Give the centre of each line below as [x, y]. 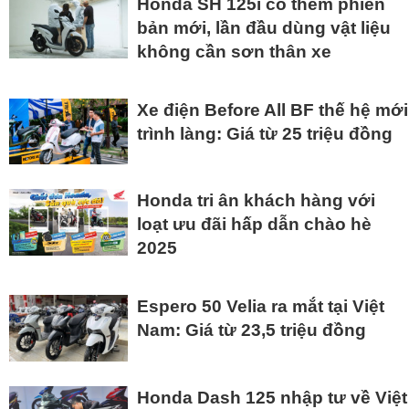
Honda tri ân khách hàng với [256, 201]
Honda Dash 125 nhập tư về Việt [272, 397]
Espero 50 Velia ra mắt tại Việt [261, 307]
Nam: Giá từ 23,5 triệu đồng [252, 330]
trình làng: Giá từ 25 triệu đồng [265, 134]
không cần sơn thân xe [234, 52]
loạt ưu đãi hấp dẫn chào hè [254, 225]
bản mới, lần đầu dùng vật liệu [264, 28]
